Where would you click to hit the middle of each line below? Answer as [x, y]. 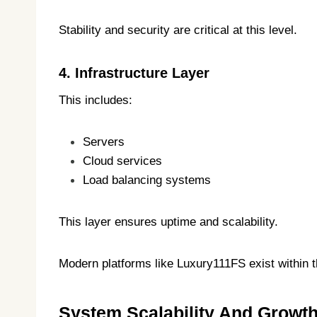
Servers [104, 142]
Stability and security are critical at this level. [178, 30]
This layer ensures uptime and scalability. [168, 222]
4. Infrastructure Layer [134, 73]
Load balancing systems [147, 180]
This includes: [96, 100]
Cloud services [122, 161]
